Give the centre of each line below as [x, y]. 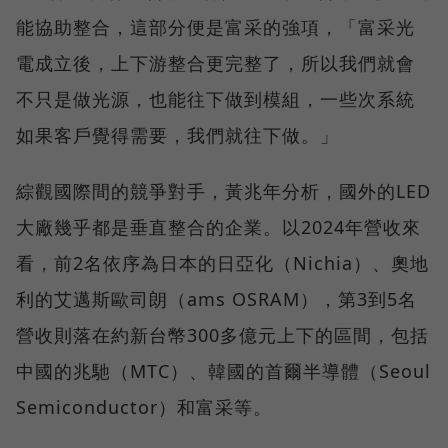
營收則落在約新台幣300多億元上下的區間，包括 [222, 335]
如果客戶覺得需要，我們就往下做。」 [177, 135]
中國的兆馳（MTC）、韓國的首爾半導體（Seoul [223, 371]
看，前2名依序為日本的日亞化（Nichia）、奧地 [222, 263]
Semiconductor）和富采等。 [144, 407]
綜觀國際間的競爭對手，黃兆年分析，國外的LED [223, 191]
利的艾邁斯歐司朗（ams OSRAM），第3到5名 [216, 299]
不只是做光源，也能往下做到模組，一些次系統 [215, 99]
